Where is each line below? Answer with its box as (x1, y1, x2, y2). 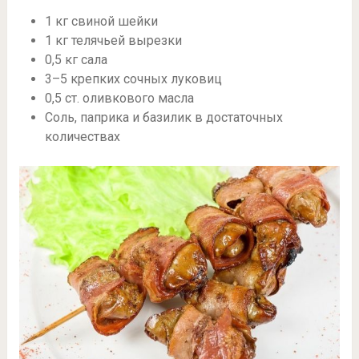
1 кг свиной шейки (44, 14, 158, 30)
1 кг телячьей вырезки (44, 33, 182, 49)
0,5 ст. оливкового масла (44, 91, 194, 107)
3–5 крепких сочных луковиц (44, 71, 222, 87)
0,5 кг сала (44, 52, 107, 68)
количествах (44, 129, 120, 145)
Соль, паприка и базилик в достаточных (44, 110, 283, 126)
